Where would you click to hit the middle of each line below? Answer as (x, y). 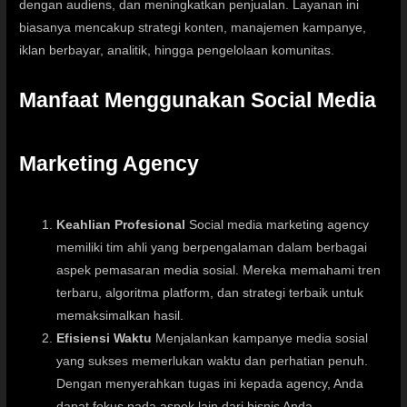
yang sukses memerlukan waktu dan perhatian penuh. (213, 362)
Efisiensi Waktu (104, 339)
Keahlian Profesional (121, 225)
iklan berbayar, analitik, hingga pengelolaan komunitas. (177, 51)
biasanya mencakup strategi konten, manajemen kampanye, (193, 28)
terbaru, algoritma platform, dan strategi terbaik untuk (210, 293)
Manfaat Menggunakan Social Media (198, 100)
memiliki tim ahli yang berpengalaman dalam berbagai (212, 248)
